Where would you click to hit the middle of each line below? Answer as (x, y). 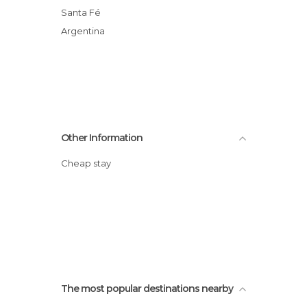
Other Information (102, 138)
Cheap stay (89, 163)
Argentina (86, 31)
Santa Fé (84, 12)
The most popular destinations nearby (147, 288)
